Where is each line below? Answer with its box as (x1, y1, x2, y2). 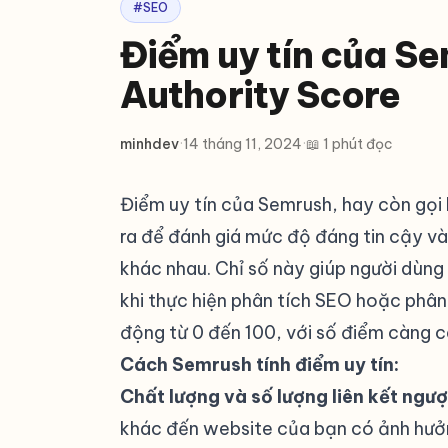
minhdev (120, 135, 179, 153)
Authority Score (120, 72, 401, 118)
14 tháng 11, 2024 (183, 135, 302, 153)
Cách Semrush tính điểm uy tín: (120, 353, 399, 376)
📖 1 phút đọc (306, 135, 393, 153)
